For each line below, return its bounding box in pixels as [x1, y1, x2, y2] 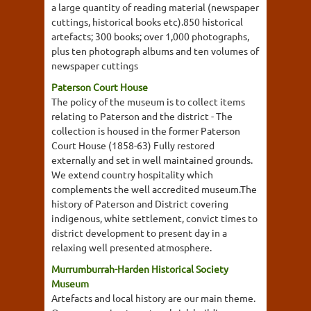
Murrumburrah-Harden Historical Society [51, 262, 228, 275]
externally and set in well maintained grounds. [51, 153, 253, 166]
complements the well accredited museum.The [51, 183, 257, 195]
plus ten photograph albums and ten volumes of [51, 44, 259, 57]
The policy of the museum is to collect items [51, 95, 245, 108]
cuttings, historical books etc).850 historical [51, 15, 243, 28]
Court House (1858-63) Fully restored [51, 139, 215, 151]
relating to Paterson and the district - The [51, 110, 233, 122]
